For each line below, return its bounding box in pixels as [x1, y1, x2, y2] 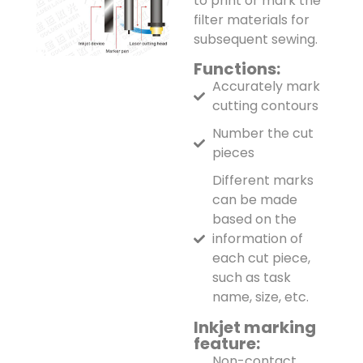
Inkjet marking [194, 315, 316, 339]
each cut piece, [211, 248, 310, 267]
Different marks [211, 170, 314, 190]
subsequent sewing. [194, 29, 318, 49]
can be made [211, 190, 297, 209]
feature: [194, 331, 260, 355]
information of [211, 228, 303, 248]
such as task [211, 267, 291, 287]
